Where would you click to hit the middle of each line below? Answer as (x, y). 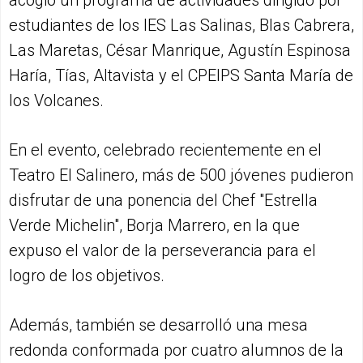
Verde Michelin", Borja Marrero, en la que (154, 225)
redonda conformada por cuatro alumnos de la (176, 350)
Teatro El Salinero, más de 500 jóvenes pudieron (181, 175)
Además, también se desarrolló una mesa (158, 325)
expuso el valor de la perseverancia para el (162, 250)
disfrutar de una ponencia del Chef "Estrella (163, 200)
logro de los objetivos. (87, 275)
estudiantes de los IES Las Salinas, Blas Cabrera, (181, 25)
